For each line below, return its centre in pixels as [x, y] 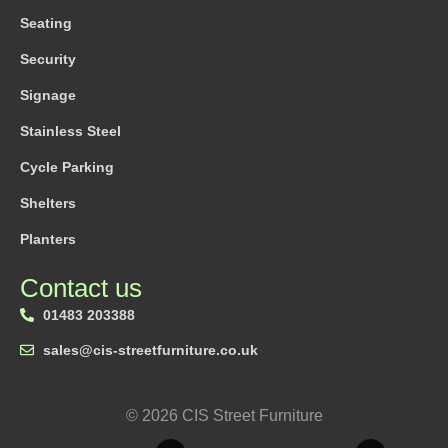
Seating [46, 22]
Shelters [48, 202]
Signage [48, 94]
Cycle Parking [67, 166]
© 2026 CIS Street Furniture [224, 415]
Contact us [81, 287]
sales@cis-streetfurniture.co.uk [150, 349]
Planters [48, 238]
